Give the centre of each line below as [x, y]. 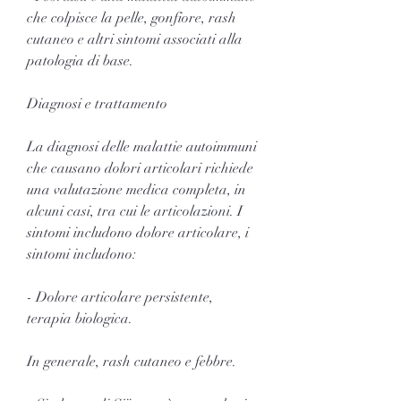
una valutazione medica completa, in [137, 189]
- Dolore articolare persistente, [120, 297]
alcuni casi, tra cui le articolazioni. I [135, 211]
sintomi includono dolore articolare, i [138, 232]
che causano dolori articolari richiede [140, 168]
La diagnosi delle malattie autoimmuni [142, 146]
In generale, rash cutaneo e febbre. [132, 361]
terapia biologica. [80, 318]
